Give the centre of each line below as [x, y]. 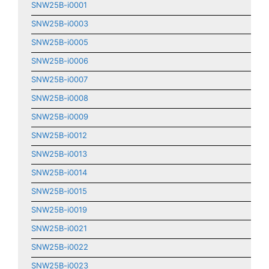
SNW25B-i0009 [60, 116]
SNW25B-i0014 [59, 172]
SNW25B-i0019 [59, 210]
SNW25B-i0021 [59, 228]
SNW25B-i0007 [59, 79]
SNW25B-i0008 [60, 98]
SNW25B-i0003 [60, 23]
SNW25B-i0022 [60, 247]
